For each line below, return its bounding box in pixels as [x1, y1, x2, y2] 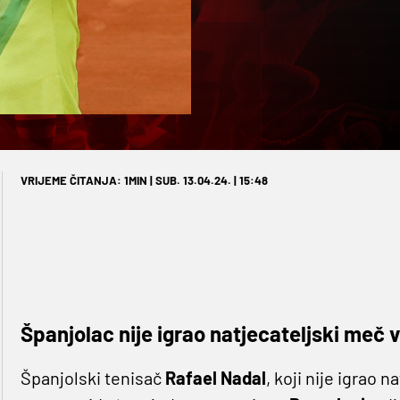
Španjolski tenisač [20, 366, 165, 388]
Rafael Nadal [164, 366, 266, 388]
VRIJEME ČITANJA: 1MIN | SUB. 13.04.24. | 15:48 [20, 172, 268, 187]
